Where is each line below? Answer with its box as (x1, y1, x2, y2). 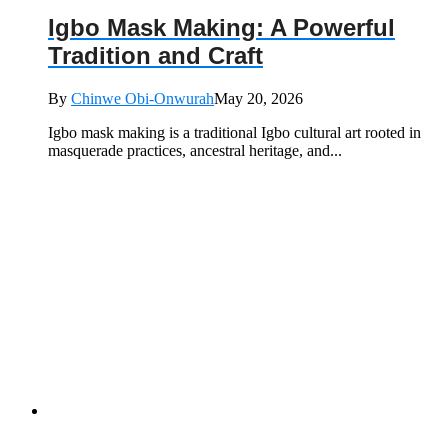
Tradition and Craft (48, 41, 263, 69)
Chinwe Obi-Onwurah (71, 89, 214, 107)
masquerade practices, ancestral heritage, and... (48, 141, 342, 159)
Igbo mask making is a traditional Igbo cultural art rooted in (48, 123, 421, 141)
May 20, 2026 (214, 89, 303, 107)
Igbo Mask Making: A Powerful (48, 13, 395, 41)
